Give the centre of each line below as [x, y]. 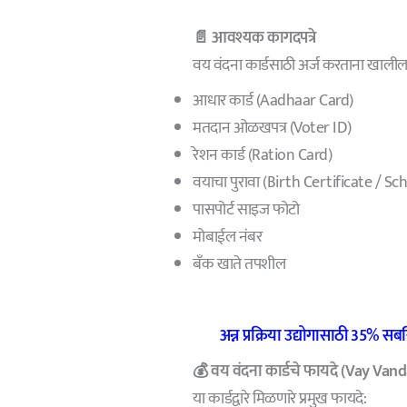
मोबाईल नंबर [228, 237]
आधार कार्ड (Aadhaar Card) [273, 100]
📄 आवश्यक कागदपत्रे [254, 38]
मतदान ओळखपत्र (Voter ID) [272, 128]
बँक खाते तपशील [239, 264]
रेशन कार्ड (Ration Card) [263, 155]
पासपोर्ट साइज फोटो [246, 209]
